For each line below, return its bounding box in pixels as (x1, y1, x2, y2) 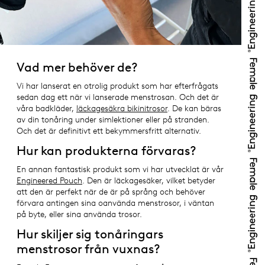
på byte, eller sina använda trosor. (17, 209, 142, 219)
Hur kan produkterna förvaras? (17, 143, 196, 158)
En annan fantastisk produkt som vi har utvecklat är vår (17, 164, 224, 174)
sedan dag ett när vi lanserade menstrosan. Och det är (17, 92, 219, 102)
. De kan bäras (167, 104, 221, 114)
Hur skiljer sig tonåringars (17, 226, 163, 241)
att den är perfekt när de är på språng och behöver (17, 187, 205, 197)
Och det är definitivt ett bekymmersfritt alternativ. (17, 126, 201, 136)
